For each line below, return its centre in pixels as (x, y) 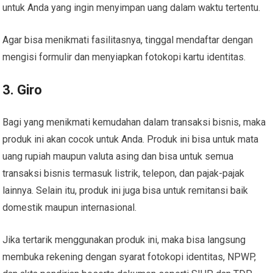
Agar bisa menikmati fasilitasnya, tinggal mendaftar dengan (128, 40)
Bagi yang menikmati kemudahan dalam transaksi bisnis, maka (134, 122)
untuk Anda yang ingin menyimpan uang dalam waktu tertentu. (132, 7)
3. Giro (23, 90)
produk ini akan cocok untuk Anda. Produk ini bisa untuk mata (131, 139)
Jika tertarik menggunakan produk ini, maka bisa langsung (124, 239)
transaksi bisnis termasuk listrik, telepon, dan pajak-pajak (124, 173)
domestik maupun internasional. (70, 207)
